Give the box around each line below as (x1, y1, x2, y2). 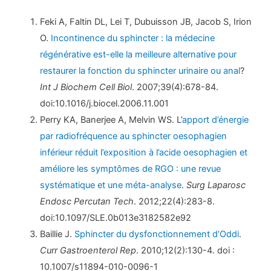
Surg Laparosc (186, 179, 246, 191)
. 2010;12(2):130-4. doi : (136, 244, 235, 256)
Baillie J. (40, 228, 75, 240)
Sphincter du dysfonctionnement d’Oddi (74, 228, 240, 240)
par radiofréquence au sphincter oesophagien (40, 130, 227, 142)
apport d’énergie (182, 114, 249, 125)
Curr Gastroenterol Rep (40, 244, 137, 256)
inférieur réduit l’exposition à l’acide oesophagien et (40, 146, 248, 158)
